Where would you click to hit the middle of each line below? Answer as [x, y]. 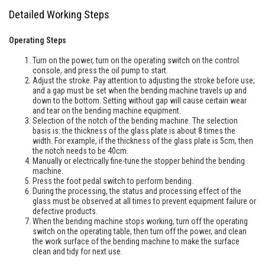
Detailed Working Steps [59, 14]
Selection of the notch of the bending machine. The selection [135, 120]
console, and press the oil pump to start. [100, 70]
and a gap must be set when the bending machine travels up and [140, 90]
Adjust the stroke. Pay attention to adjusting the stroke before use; [144, 80]
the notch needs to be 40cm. [80, 151]
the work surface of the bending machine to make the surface [136, 241]
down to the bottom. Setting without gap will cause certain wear [140, 100]
